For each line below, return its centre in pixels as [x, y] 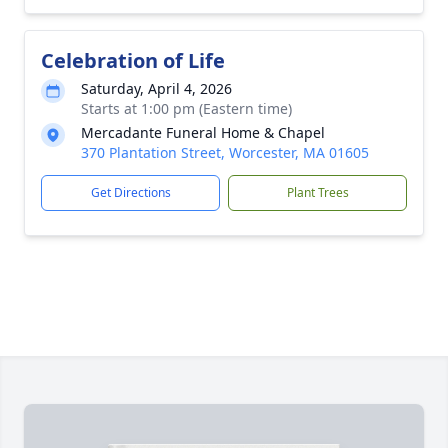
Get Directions [130, 192]
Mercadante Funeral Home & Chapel [203, 132]
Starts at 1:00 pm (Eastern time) [186, 108]
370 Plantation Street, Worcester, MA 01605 [225, 152]
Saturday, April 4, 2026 [156, 88]
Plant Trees [317, 192]
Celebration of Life [133, 60]
